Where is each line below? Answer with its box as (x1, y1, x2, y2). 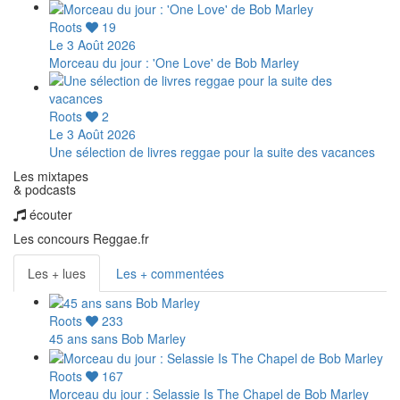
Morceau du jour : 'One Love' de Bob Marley (49, 53, 299, 71)
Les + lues (28, 263, 86, 282)
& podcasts (13, 179, 76, 198)
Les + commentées (116, 263, 224, 282)
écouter (26, 204, 72, 223)
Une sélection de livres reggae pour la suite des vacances (49, 142, 375, 161)
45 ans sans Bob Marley (49, 329, 186, 347)
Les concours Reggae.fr (13, 229, 149, 247)
